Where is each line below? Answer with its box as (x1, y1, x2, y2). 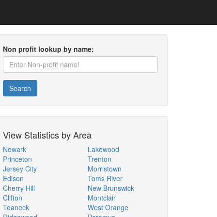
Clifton (3, 193, 22, 202)
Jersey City (3, 164, 37, 173)
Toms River (88, 173, 123, 183)
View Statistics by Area (3, 128, 92, 141)
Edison (3, 173, 24, 183)
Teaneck (3, 202, 29, 212)
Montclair (88, 193, 116, 202)
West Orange (88, 202, 128, 212)
